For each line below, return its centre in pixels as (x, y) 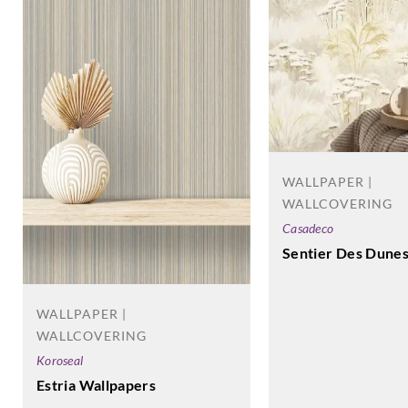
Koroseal (60, 361)
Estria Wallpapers (97, 385)
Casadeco (308, 228)
